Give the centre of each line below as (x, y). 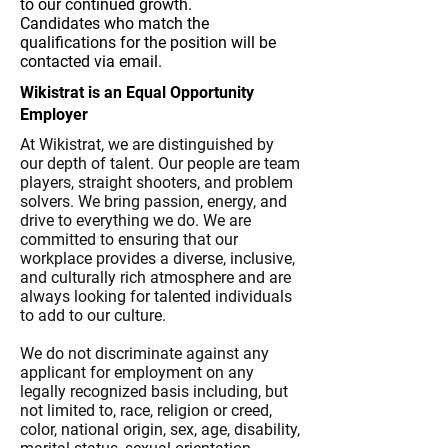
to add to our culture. (93, 315)
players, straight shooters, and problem (156, 182)
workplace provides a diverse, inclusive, (157, 258)
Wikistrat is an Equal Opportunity (137, 92)
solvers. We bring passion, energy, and (153, 201)
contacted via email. (91, 61)
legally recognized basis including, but (154, 391)
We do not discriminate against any (144, 353)
